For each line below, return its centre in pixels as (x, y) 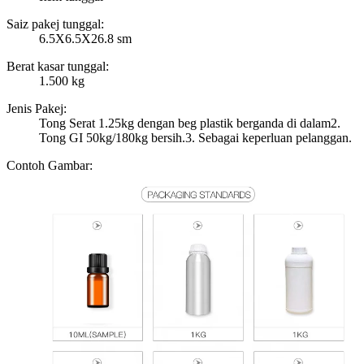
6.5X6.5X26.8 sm (85, 39)
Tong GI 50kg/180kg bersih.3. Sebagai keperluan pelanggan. (195, 138)
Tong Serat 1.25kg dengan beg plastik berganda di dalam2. (190, 123)
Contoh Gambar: (50, 166)
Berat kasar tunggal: (58, 67)
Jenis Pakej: (37, 109)
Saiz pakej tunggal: (55, 24)
